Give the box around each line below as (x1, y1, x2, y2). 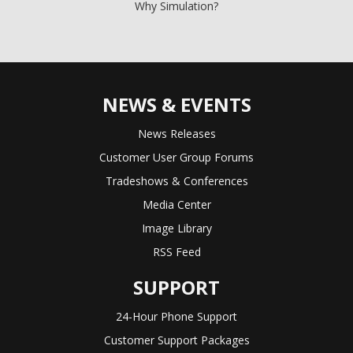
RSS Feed (152, 243, 201, 259)
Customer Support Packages (103, 332, 250, 347)
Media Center (142, 196, 211, 212)
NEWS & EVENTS (102, 91, 251, 117)
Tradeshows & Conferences (105, 173, 248, 188)
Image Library (141, 220, 212, 236)
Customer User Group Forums (99, 149, 254, 165)
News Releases (137, 125, 216, 141)
